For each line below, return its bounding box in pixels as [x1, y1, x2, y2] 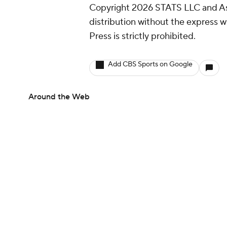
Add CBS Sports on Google [108, 60, 193, 69]
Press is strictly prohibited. [89, 30, 196, 42]
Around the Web [28, 92, 90, 102]
